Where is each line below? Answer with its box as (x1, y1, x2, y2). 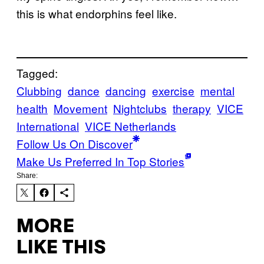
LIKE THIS (16, 240, 105, 258)
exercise (152, 82, 194, 98)
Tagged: (16, 64, 58, 81)
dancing (105, 82, 146, 98)
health (16, 100, 48, 116)
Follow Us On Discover (16, 135, 133, 151)
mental (200, 82, 235, 98)
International (16, 117, 79, 134)
